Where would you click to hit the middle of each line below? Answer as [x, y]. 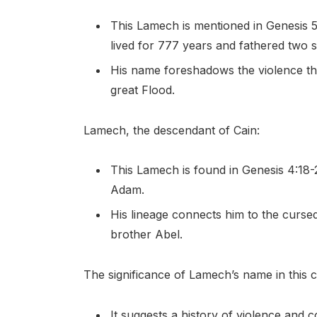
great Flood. [142, 90]
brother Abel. [146, 235]
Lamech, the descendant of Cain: [171, 130]
